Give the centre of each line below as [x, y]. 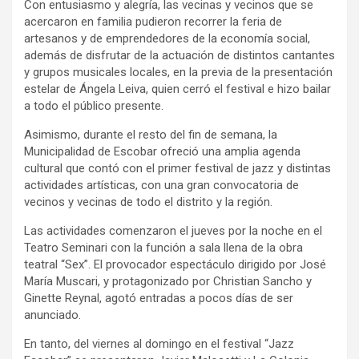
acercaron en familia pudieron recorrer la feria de [153, 21]
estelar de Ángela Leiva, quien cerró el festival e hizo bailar [177, 89]
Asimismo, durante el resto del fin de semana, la [151, 134]
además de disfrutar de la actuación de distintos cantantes [179, 55]
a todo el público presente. [94, 105]
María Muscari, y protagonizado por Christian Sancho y [168, 281]
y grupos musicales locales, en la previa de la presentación [178, 72]
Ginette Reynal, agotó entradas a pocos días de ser [159, 298]
